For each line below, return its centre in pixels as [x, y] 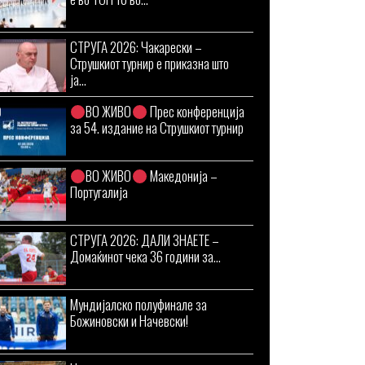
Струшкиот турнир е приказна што [150, 63]
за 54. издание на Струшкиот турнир [157, 128]
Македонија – [182, 176]
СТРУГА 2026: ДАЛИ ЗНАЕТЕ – [145, 240]
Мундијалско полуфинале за [139, 304]
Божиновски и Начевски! [129, 321]
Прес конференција [196, 111]
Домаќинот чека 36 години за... [145, 256]
